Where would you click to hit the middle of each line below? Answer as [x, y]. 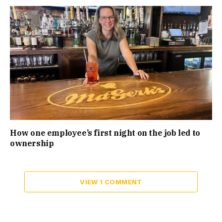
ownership [32, 143]
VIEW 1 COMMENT [111, 182]
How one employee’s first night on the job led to [105, 133]
